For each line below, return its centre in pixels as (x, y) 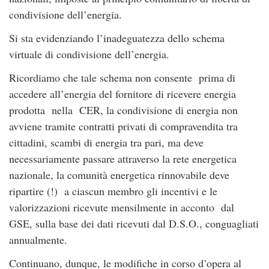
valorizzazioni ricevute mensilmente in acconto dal (122, 207)
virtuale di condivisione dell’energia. (89, 54)
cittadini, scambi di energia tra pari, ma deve (106, 143)
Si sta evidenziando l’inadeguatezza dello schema (117, 38)
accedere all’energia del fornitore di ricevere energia (122, 94)
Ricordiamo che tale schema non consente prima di (122, 78)
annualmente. (38, 240)
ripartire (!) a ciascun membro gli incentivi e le (113, 191)
